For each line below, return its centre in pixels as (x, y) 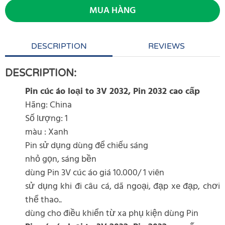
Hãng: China (48, 105)
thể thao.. (43, 200)
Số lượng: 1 (46, 119)
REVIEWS (166, 46)
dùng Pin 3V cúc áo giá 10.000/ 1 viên (95, 173)
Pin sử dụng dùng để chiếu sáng (87, 146)
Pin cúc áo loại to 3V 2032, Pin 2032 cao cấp (114, 92)
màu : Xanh (47, 132)
